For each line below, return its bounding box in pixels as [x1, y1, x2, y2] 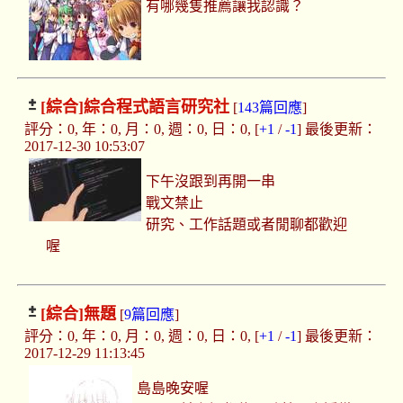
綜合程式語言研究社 [83, 98, 229, 117]
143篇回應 [237, 100, 302, 116]
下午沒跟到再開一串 [146, 174, 276, 190]
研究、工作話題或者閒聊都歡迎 [146, 217, 348, 233]
